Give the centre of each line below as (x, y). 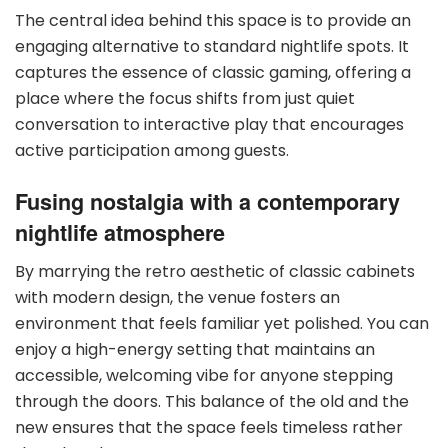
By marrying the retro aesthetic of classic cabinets (215, 271)
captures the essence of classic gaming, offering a (213, 73)
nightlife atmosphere (120, 232)
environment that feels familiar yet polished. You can (222, 323)
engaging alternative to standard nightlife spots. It (212, 47)
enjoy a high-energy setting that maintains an (195, 349)
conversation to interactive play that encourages (209, 125)
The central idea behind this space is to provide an (213, 21)
